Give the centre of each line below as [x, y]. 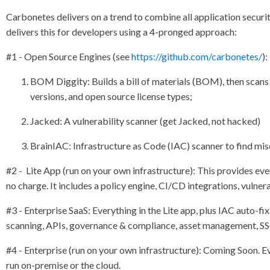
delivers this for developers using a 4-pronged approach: [122, 32]
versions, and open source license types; [111, 96]
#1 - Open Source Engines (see [69, 56]
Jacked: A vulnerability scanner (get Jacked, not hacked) [146, 121]
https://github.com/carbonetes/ [197, 56]
